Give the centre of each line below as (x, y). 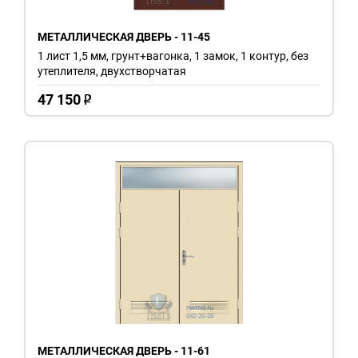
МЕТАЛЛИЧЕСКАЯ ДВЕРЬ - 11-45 (124, 36)
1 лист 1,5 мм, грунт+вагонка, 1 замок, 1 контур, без (173, 56)
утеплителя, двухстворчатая (112, 71)
